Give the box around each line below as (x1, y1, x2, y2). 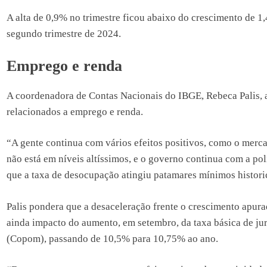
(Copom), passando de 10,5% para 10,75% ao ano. (6, 232, 218, 244)
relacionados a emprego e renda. (6, 105, 143, 117)
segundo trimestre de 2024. (6, 28, 121, 40)
